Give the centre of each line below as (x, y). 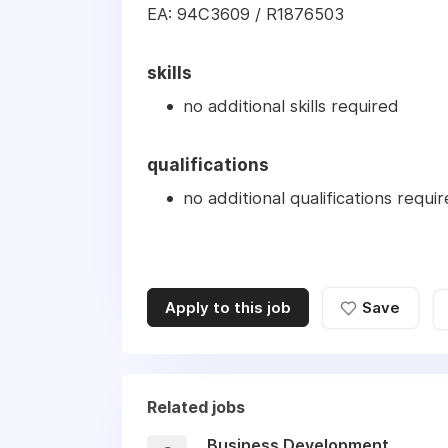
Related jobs (196, 406)
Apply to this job (228, 308)
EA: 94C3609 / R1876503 (245, 14)
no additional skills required (291, 106)
